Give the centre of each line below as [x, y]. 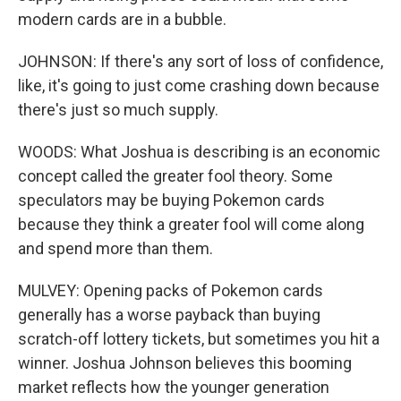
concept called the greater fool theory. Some [175, 176]
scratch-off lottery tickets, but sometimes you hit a [199, 339]
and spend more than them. [115, 248]
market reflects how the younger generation [174, 387]
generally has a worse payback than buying [169, 315]
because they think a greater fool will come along [191, 224]
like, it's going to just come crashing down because [199, 85]
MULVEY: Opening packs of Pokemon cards [171, 290]
